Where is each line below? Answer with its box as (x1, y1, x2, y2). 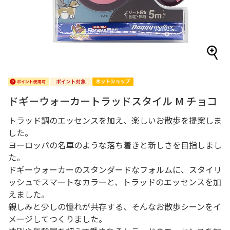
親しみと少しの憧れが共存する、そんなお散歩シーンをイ (8, 200, 221, 213)
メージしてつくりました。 (8, 213, 107, 225)
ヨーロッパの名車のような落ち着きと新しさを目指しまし (8, 139, 222, 151)
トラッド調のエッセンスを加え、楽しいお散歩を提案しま (8, 114, 222, 126)
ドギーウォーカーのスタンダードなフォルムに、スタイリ (8, 163, 222, 176)
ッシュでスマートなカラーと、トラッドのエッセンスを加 (8, 176, 221, 188)
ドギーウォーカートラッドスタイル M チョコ (8, 93, 217, 108)
